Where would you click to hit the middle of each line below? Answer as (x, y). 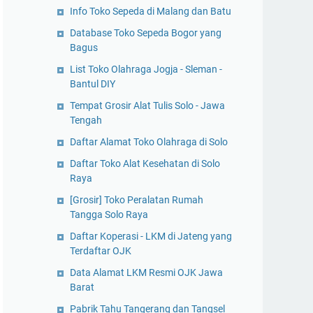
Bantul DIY (93, 84)
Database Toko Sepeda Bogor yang (146, 33)
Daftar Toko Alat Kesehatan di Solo (145, 163)
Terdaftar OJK (101, 251)
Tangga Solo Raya (109, 214)
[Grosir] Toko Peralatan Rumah (137, 200)
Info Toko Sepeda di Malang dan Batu (151, 11)
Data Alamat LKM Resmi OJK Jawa (146, 272)
